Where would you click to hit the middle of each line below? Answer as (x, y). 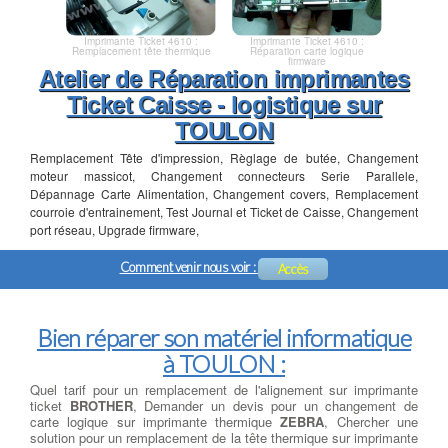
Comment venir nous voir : (189, 266)
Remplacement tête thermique (141, 51)
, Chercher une (371, 422)
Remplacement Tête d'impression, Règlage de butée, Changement (224, 158)
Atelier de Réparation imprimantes (224, 79)
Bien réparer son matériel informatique (224, 338)
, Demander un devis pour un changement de (275, 406)
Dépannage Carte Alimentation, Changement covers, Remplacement (224, 194)
